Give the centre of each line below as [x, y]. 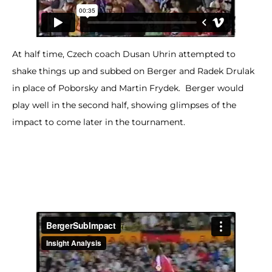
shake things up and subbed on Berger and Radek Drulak [133, 71]
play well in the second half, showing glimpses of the [124, 105]
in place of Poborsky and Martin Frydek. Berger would [128, 88]
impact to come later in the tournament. [99, 122]
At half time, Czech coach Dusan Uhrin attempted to [124, 54]
